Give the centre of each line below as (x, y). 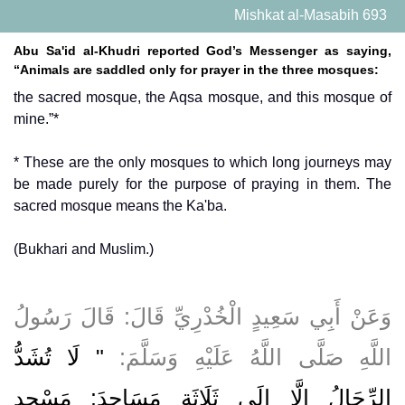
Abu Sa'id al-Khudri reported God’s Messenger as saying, (202, 50)
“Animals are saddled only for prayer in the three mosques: (196, 69)
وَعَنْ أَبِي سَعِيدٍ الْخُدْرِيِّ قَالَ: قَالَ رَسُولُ (202, 316)
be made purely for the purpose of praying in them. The (202, 184)
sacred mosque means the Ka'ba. (120, 205)
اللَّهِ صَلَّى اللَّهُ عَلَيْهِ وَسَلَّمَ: (248, 357)
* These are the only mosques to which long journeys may (202, 162)
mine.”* (36, 118)
